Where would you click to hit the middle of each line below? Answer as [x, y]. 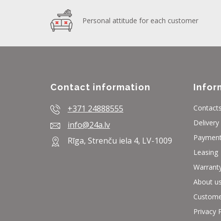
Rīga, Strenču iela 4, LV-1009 [120, 141]
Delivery [206, 123]
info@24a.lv [89, 125]
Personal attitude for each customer [140, 21]
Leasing [206, 152]
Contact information [100, 87]
